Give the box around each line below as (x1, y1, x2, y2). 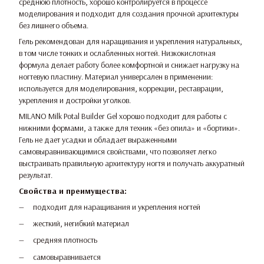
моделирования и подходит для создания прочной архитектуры (19, 8, 239, 19)
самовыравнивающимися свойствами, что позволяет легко (19, 146, 216, 157)
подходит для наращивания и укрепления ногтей (33, 201, 200, 212)
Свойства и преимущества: (19, 185, 127, 196)
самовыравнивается (33, 251, 101, 262)
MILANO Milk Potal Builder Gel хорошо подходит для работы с (19, 110, 227, 121)
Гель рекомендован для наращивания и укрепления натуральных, (19, 35, 242, 47)
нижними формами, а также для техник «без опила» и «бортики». (19, 122, 240, 133)
